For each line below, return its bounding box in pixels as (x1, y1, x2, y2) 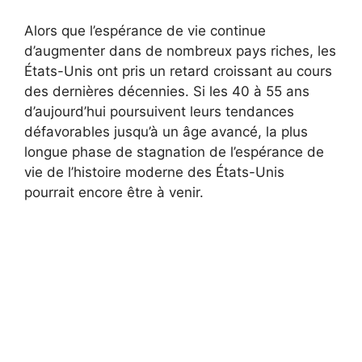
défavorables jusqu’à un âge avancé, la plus (24, 124, 308, 141)
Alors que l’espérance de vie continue (24, 23, 266, 40)
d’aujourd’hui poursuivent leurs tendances (24, 103, 294, 120)
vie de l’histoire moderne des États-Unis (24, 164, 284, 181)
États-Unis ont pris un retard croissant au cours (24, 63, 332, 80)
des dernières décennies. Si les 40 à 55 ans (24, 83, 309, 100)
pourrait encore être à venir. (24, 184, 204, 201)
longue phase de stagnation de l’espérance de (24, 144, 324, 161)
